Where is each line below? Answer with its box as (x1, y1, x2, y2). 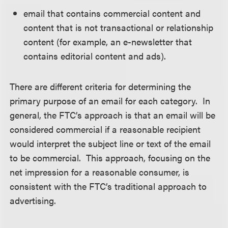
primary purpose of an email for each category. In (10, 94, 211, 107)
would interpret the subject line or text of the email (10, 137, 211, 150)
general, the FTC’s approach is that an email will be (10, 108, 216, 121)
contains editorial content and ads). (23, 49, 166, 62)
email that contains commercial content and (23, 7, 201, 19)
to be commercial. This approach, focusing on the (10, 151, 211, 164)
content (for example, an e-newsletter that (23, 35, 192, 48)
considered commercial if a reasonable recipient (10, 123, 201, 135)
